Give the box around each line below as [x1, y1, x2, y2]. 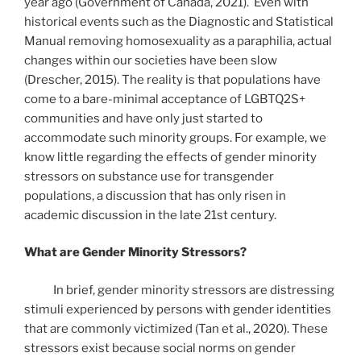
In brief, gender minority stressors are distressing [53, 282, 334, 297]
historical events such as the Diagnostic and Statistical [24, 14, 334, 29]
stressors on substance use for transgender [24, 168, 274, 184]
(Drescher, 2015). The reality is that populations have [24, 72, 321, 87]
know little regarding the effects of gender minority [24, 149, 317, 164]
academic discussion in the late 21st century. [24, 207, 279, 222]
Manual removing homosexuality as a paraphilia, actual [24, 33, 332, 48]
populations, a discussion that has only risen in [24, 188, 286, 203]
